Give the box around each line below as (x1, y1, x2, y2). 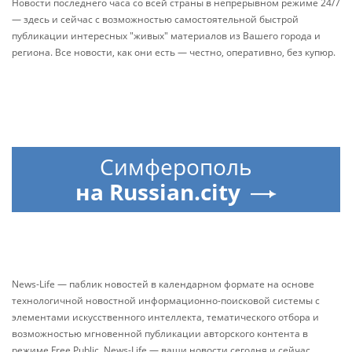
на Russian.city (75, 177, 240, 207)
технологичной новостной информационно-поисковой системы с (12, 294, 320, 308)
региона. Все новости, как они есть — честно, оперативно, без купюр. (12, 46, 335, 60)
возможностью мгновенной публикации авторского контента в (12, 327, 308, 341)
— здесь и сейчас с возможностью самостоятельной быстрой (12, 13, 299, 27)
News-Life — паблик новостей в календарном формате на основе (12, 277, 314, 291)
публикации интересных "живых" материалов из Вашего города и (12, 29, 321, 43)
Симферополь (100, 152, 252, 182)
